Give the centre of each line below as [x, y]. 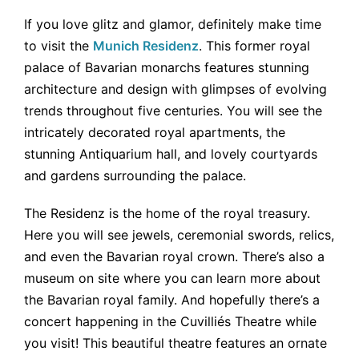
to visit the [58, 45]
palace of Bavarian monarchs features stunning [167, 67]
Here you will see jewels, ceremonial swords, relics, [179, 234]
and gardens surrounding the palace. [135, 175]
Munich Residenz [146, 45]
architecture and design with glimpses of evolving [175, 89]
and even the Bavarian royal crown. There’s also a [174, 256]
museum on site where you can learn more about [172, 278]
